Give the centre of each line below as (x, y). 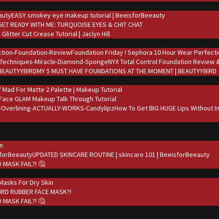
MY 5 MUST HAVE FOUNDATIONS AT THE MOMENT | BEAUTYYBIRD (127, 71)
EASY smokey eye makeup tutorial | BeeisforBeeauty (88, 15)
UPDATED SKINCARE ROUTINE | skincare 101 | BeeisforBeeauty (121, 154)
